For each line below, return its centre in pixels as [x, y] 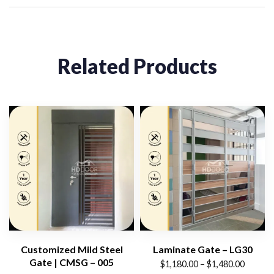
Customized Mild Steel [72, 249]
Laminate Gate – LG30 [202, 249]
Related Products [137, 66]
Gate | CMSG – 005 [72, 262]
